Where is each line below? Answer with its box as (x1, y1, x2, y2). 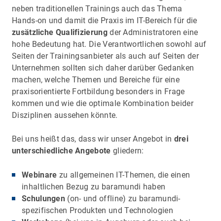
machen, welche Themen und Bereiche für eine (12, 74, 180, 84)
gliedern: (110, 146, 144, 155)
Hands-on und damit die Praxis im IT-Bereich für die (12, 15, 197, 25)
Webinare (22, 170, 57, 180)
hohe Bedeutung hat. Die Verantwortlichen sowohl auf (12, 39, 207, 49)
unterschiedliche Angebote (12, 146, 111, 155)
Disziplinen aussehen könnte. (12, 110, 120, 120)
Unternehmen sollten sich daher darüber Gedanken (12, 63, 194, 73)
